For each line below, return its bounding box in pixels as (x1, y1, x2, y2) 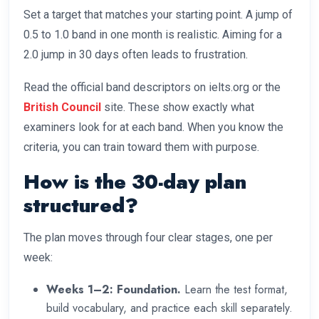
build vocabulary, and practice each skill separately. (46, 300, 293, 317)
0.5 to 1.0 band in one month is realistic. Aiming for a (23, 28, 282, 42)
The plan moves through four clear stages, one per (23, 231, 273, 245)
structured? (23, 191, 138, 221)
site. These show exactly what (104, 100, 254, 115)
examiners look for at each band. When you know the (23, 120, 283, 135)
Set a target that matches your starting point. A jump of (23, 8, 293, 22)
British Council (23, 100, 104, 115)
